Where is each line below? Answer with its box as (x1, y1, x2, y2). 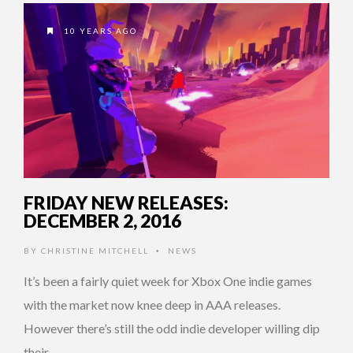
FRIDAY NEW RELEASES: (24, 191, 229, 214)
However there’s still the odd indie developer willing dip (24, 320, 320, 336)
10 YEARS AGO (61, 25, 137, 35)
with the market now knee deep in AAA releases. (24, 296, 281, 312)
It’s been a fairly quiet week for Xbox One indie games (24, 273, 312, 288)
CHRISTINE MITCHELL (41, 245, 149, 255)
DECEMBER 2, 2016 (24, 209, 181, 232)
